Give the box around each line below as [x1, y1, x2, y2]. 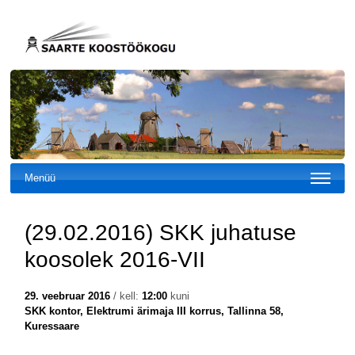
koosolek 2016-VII [24, 246, 205, 273]
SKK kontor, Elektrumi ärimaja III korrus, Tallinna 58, [24, 305, 284, 318]
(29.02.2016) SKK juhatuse [24, 219, 296, 246]
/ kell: [109, 290, 142, 303]
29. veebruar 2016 [24, 290, 110, 303]
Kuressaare [24, 320, 79, 333]
